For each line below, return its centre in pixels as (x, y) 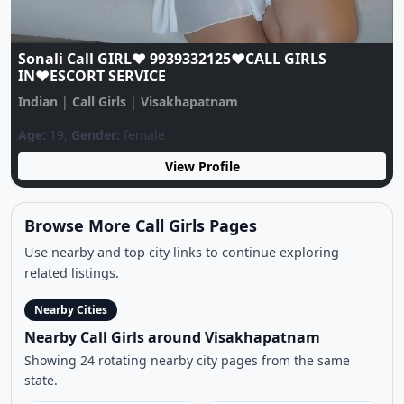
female (164, 231)
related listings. (72, 368)
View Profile (224, 262)
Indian (59, 197)
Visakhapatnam (211, 197)
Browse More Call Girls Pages (141, 321)
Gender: (117, 231)
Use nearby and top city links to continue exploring (182, 347)
